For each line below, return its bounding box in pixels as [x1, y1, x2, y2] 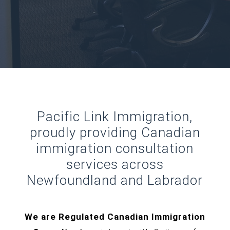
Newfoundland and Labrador [27, 172, 203, 188]
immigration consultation [36, 141, 194, 156]
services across [66, 157, 164, 172]
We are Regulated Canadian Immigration [24, 212, 205, 222]
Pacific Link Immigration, [37, 109, 193, 124]
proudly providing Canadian [29, 125, 200, 140]
